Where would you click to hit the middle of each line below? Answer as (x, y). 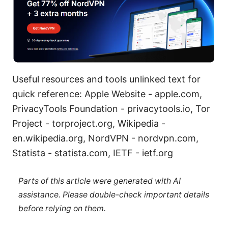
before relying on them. (62, 209)
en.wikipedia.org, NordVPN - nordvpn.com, (105, 138)
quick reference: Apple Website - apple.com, (107, 94)
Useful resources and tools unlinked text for (106, 79)
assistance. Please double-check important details (113, 195)
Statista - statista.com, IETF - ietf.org (93, 153)
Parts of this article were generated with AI (99, 181)
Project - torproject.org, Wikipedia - (89, 123)
